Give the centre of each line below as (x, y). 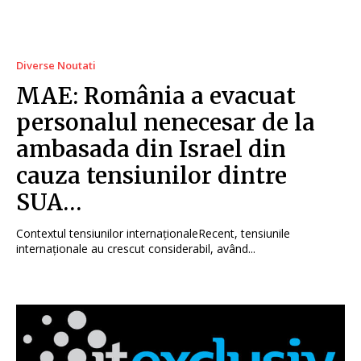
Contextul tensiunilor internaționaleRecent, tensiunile (153, 233)
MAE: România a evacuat (156, 95)
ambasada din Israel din (151, 149)
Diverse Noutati (56, 65)
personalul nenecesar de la (166, 122)
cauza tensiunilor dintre (151, 175)
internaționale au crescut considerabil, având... (136, 248)
